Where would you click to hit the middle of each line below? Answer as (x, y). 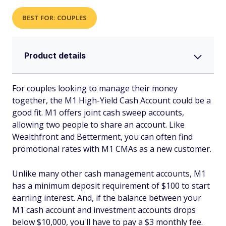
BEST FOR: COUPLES (54, 17)
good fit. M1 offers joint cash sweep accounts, (98, 112)
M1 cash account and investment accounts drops (104, 210)
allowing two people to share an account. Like (98, 124)
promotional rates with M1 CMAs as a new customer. (112, 149)
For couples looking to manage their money (95, 88)
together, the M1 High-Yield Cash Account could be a (111, 100)
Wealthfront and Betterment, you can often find (102, 136)
